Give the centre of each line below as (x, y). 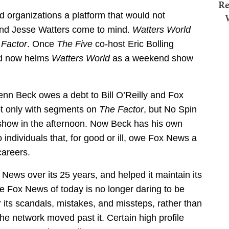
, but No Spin (170, 110)
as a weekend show (152, 59)
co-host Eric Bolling (133, 44)
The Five (75, 44)
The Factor (121, 110)
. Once (42, 44)
